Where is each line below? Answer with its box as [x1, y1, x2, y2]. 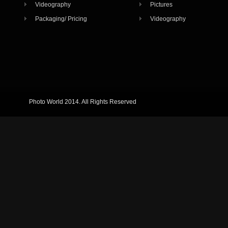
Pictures [150, 1, 173, 8]
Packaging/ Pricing [35, 15, 88, 22]
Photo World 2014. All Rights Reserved [29, 98, 137, 105]
